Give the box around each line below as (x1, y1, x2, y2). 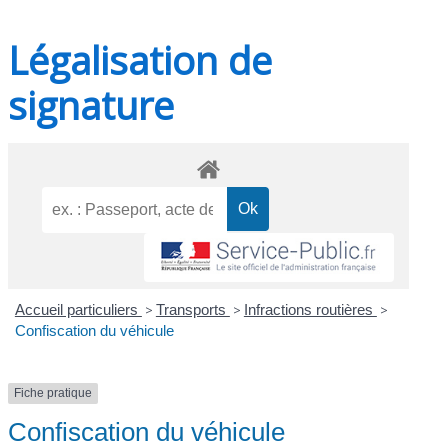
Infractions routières (243, 301, 377, 319)
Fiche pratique (14, 386, 93, 401)
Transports (155, 301, 230, 319)
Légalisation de (8, 33, 273, 86)
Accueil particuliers (14, 301, 142, 319)
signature (8, 78, 175, 131)
